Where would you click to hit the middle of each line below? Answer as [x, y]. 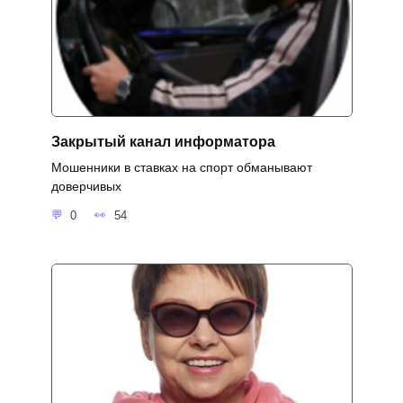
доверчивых [86, 187]
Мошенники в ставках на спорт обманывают [181, 168]
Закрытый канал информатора [163, 141]
